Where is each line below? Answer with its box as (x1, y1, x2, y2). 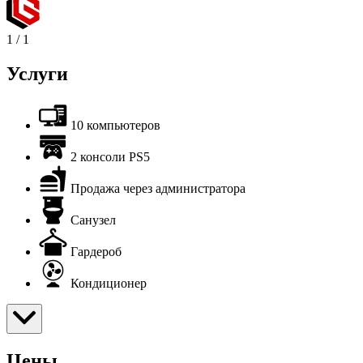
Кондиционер (70, 275, 147, 290)
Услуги (6, 62, 68, 84)
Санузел (70, 212, 116, 227)
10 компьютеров (70, 117, 160, 132)
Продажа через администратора (70, 181, 246, 195)
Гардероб (70, 244, 122, 258)
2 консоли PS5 (70, 149, 150, 164)
